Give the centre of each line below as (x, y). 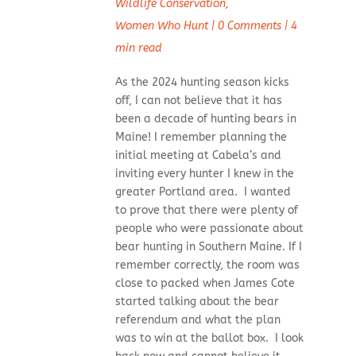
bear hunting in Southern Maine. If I (208, 247)
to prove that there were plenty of (206, 211)
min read (138, 48)
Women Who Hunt (161, 26)
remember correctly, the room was (207, 265)
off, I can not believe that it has (198, 101)
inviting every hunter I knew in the (204, 174)
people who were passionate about (209, 229)
